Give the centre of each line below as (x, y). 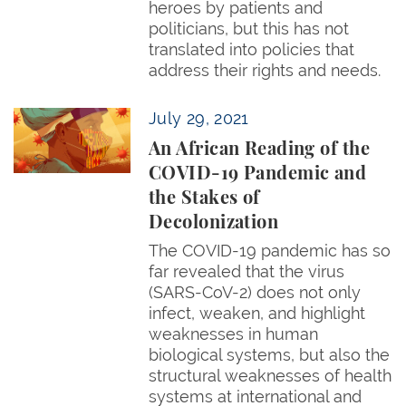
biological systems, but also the (269, 355)
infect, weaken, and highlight (257, 313)
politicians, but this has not (249, 29)
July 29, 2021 (199, 118)
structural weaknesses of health (270, 376)
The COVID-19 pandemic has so (270, 251)
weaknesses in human (233, 334)
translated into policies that (251, 49)
